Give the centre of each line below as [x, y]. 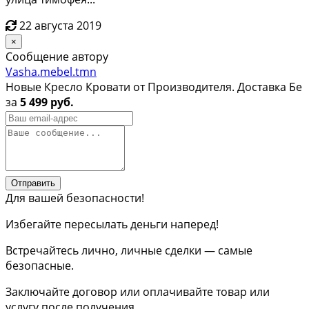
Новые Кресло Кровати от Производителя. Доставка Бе [154, 87]
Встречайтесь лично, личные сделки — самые [129, 250]
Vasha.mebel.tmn [51, 71]
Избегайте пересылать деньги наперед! [112, 224]
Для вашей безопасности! [75, 198]
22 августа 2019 [60, 25]
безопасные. [40, 265]
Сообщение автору [57, 56]
